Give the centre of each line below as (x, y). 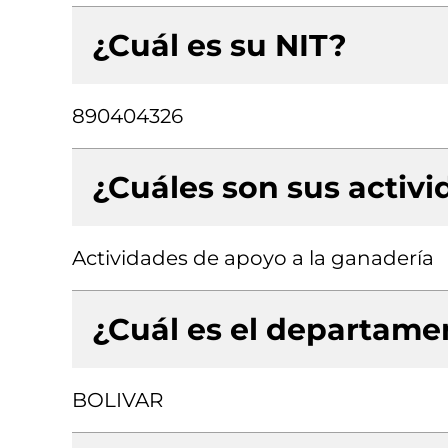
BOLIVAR (117, 400)
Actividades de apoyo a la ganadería (253, 258)
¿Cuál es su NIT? (219, 45)
